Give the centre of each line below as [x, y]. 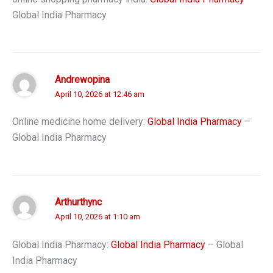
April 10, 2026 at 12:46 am [100, 94]
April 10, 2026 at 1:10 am [97, 217]
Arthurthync [78, 203]
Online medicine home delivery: [80, 122]
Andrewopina [82, 80]
